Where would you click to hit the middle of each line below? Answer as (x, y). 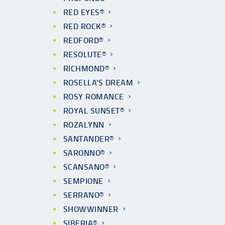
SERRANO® (84, 195)
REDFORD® (83, 40)
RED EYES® (84, 12)
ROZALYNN (84, 125)
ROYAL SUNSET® (94, 111)
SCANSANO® (86, 167)
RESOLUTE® (85, 54)
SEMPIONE (83, 181)
